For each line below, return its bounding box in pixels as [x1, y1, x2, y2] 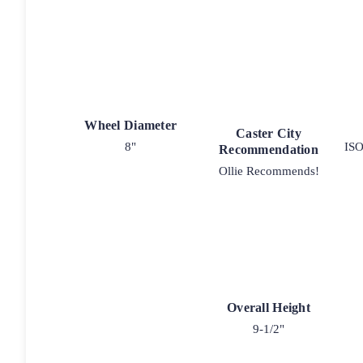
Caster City [236, 126, 301, 140]
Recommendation [219, 142, 318, 156]
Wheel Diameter [84, 117, 177, 132]
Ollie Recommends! [218, 164, 319, 177]
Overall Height [227, 301, 310, 315]
